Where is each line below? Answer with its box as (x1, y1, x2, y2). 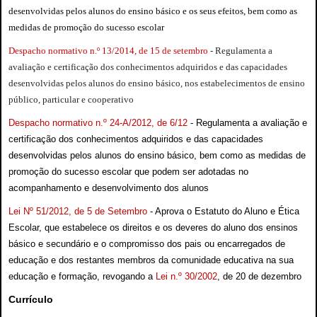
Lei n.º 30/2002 (156, 270, 217, 282)
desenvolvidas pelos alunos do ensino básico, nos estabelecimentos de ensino (8, 77, 305, 88)
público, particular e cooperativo (8, 93, 134, 105)
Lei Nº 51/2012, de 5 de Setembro (8, 205, 147, 217)
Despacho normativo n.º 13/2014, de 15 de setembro (8, 45, 208, 56)
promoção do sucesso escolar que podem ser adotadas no (8, 166, 248, 177)
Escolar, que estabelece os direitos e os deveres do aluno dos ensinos (8, 221, 298, 233)
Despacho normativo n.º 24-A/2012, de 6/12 (8, 117, 188, 128)
